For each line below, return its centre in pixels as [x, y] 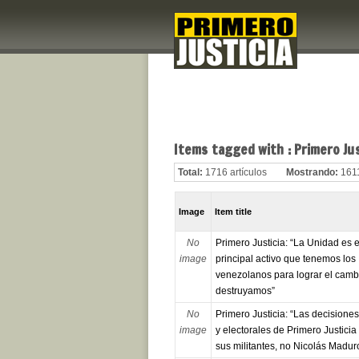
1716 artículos [236, 173]
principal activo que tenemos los [285, 259]
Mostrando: [312, 173]
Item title [234, 212]
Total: [190, 173]
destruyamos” [245, 291]
